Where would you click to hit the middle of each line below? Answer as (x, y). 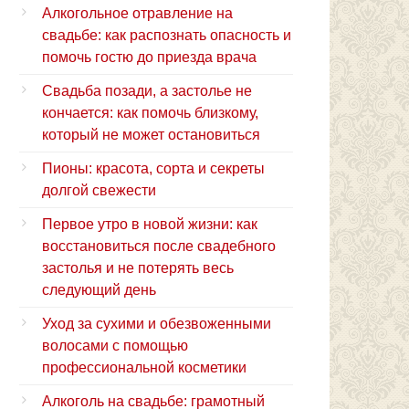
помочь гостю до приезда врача (149, 57)
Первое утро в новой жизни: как (150, 224)
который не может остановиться (151, 134)
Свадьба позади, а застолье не (147, 90)
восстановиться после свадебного (159, 246)
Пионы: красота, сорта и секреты (153, 168)
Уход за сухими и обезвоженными (157, 323)
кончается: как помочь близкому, (150, 112)
